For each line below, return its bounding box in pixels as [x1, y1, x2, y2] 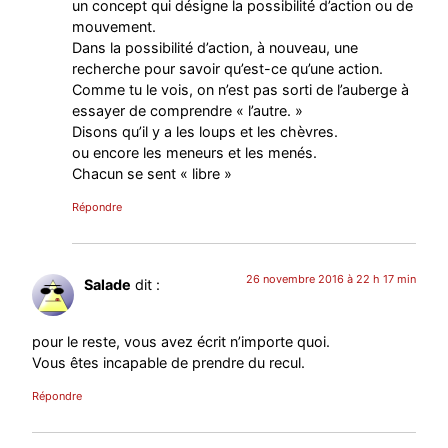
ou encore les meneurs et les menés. [72, 144, 318, 162]
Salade [84, 276, 132, 294]
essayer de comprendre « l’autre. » [72, 102, 304, 120]
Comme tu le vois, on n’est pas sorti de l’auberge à [72, 81, 410, 99]
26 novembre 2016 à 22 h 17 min [245, 272, 416, 287]
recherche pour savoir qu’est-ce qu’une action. [72, 60, 384, 78]
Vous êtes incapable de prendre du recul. [32, 353, 306, 371]
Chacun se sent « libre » [72, 165, 233, 183]
